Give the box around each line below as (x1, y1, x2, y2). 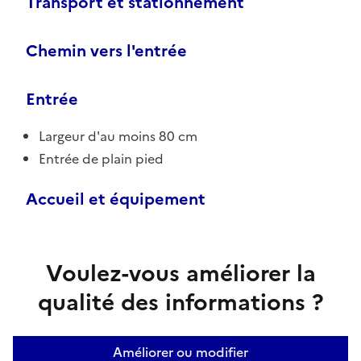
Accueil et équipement (26, 186, 205, 211)
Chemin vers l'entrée (26, 38, 187, 63)
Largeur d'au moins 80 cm (39, 126, 197, 146)
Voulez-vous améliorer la (45, 255, 316, 290)
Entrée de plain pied (39, 148, 164, 168)
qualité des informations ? (37, 284, 324, 319)
